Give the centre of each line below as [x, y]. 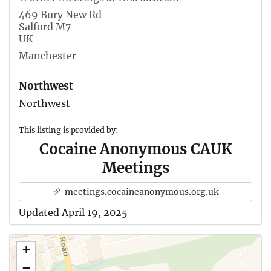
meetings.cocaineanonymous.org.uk [141, 191]
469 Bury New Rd [60, 14]
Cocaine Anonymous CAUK [135, 149]
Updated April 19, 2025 [73, 212]
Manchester [47, 55]
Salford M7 [45, 26]
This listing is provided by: [68, 130]
